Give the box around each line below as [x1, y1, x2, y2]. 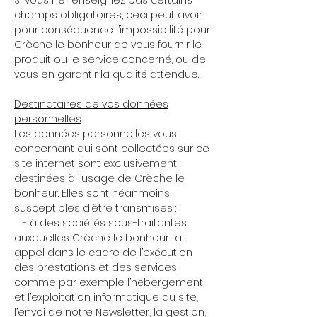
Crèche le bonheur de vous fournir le [14, 38, 202, 52]
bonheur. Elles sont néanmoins [14, 186, 170, 200]
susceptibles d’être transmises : [14, 201, 199, 215]
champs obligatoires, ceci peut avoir [14, 8, 202, 22]
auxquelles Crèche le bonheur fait [14, 231, 188, 245]
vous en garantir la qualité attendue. [14, 67, 199, 81]
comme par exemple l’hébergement [14, 275, 203, 289]
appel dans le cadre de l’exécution [14, 246, 192, 260]
